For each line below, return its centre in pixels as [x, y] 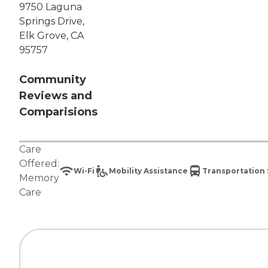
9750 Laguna [51, 7]
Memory [39, 178]
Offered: [39, 164]
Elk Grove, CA [51, 36]
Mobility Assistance [148, 171]
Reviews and [56, 96]
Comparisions [58, 112]
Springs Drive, [52, 22]
